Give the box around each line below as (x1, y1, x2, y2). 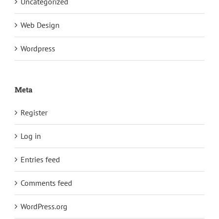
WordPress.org (21, 201, 67, 212)
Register (21, 108, 47, 118)
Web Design (21, 20, 60, 30)
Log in (21, 131, 41, 141)
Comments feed (21, 178, 72, 188)
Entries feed (21, 154, 60, 165)
